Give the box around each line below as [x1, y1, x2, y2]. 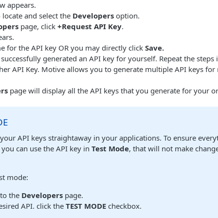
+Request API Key [57, 21, 122, 31]
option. [114, 11, 140, 20]
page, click [18, 21, 57, 31]
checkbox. [106, 201, 142, 211]
